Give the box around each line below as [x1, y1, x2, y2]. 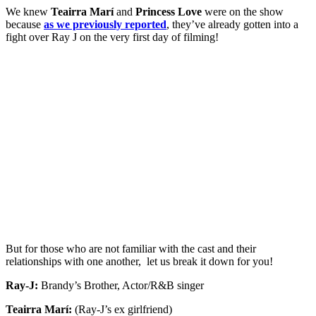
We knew [6, 5, 51, 18]
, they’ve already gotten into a [166, 18, 298, 30]
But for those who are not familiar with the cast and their [6, 242, 256, 255]
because [6, 18, 44, 30]
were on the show [202, 5, 284, 18]
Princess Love [135, 5, 202, 18]
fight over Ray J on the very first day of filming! [6, 30, 219, 43]
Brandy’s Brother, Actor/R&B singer [41, 279, 204, 291]
